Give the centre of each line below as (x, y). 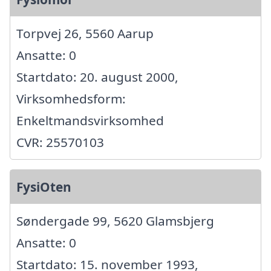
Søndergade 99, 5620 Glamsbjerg (115, 221)
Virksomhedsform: (71, 99)
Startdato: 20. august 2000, (97, 77)
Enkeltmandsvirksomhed (90, 120)
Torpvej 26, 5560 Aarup (85, 33)
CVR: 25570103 (60, 142)
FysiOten (44, 187)
